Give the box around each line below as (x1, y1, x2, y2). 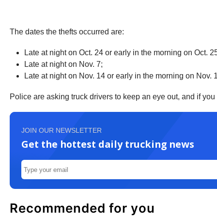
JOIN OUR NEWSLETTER (21, 126, 102, 134)
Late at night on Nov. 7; (24, 60, 103, 68)
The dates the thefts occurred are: (10, 28, 124, 36)
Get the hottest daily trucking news (21, 138, 194, 151)
